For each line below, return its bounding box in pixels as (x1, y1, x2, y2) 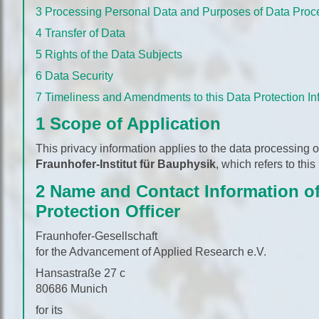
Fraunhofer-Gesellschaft (36, 229, 157, 242)
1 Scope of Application (36, 114, 221, 133)
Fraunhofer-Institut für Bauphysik (36, 158, 216, 170)
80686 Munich (36, 282, 108, 295)
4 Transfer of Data (36, 26, 125, 39)
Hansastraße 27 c (36, 266, 125, 279)
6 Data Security (36, 69, 113, 82)
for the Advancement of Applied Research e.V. (36, 245, 266, 258)
